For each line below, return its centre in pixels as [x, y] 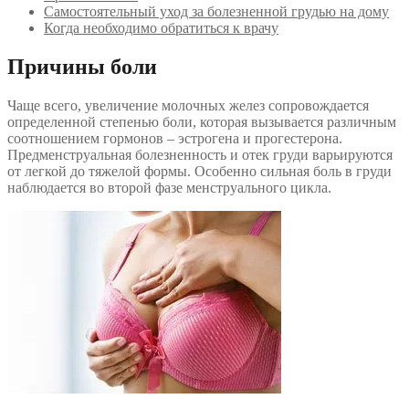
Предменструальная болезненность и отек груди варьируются [200, 154]
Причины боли [82, 66]
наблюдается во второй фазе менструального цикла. [169, 187]
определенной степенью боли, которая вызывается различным [202, 121]
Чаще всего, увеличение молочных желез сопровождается [188, 105]
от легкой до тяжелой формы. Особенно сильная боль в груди [199, 171]
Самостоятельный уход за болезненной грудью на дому [216, 11]
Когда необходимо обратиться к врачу [161, 27]
